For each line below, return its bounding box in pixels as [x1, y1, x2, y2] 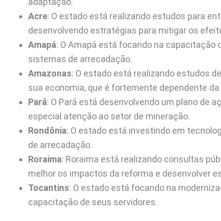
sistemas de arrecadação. [28, 54, 132, 65]
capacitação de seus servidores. [28, 197, 157, 208]
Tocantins [28, 183, 69, 193]
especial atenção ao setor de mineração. [28, 111, 190, 122]
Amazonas [28, 68, 72, 79]
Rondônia [28, 125, 67, 136]
